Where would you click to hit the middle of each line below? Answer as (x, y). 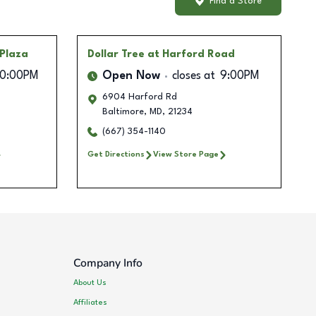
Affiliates (91, 302)
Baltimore (123, 112)
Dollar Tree (116, 55)
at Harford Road (191, 55)
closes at (193, 77)
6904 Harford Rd (139, 97)
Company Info (108, 263)
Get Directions (116, 155)
